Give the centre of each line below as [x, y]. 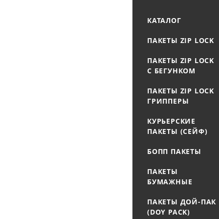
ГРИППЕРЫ [168, 101]
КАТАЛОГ [164, 20]
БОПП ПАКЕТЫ [174, 151]
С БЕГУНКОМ [171, 71]
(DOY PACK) [169, 212]
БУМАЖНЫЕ [170, 182]
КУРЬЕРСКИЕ [172, 121]
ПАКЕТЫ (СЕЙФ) [177, 131]
